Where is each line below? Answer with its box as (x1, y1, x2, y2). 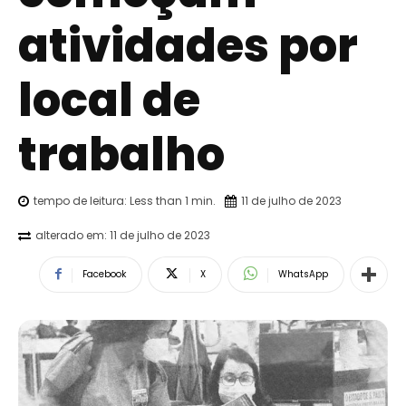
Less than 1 (130, 192, 188, 208)
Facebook (82, 266, 126, 281)
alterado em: (35, 227, 107, 243)
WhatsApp (278, 266, 328, 281)
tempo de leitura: (34, 192, 130, 208)
